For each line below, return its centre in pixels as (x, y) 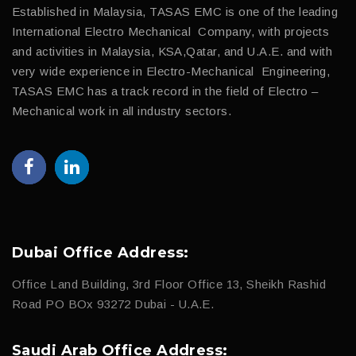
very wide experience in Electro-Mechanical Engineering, (171, 71)
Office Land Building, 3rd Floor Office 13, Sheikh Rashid (169, 284)
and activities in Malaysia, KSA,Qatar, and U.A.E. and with (172, 51)
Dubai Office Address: (101, 252)
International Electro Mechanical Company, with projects (171, 31)
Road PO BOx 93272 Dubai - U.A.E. (113, 304)
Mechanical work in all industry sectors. (122, 110)
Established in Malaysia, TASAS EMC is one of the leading (175, 11)
